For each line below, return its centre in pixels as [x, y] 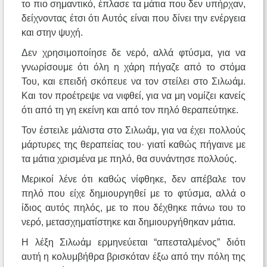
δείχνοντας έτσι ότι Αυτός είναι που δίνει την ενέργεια [133, 18]
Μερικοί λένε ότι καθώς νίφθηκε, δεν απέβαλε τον [133, 179]
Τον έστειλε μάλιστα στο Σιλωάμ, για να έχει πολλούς [133, 131]
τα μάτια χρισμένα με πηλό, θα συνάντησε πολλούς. [129, 159]
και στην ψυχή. [52, 33]
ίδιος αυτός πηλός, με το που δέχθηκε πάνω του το [133, 208]
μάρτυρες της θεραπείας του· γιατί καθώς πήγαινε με [133, 145]
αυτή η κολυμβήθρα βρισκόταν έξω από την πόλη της [133, 257]
